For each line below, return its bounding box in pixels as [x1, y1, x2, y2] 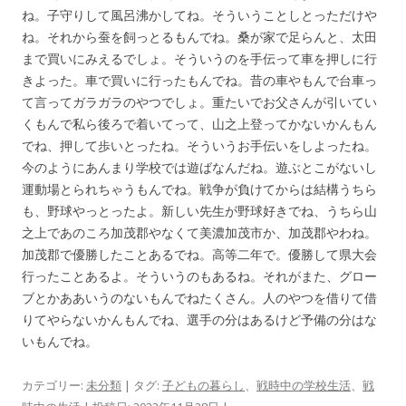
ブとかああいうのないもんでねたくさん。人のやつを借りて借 [22, 289, 377, 306]
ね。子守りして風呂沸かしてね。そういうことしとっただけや [22, 6, 377, 24]
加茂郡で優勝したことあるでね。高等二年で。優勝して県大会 [22, 246, 377, 263]
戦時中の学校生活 [256, 377, 351, 393]
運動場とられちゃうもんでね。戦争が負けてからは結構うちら [22, 180, 377, 198]
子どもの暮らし [162, 377, 245, 393]
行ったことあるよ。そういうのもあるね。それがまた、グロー [22, 267, 377, 285]
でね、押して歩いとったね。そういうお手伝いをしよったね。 [22, 137, 377, 154]
